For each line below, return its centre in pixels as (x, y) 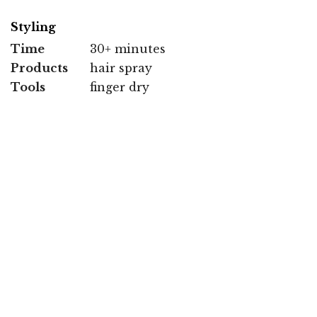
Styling (33, 27)
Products (39, 68)
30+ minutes (128, 48)
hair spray (121, 68)
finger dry (120, 87)
